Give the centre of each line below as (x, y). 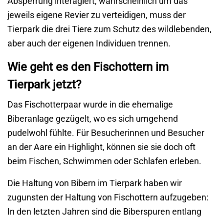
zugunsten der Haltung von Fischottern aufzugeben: (108, 197)
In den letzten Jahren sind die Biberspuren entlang (104, 212)
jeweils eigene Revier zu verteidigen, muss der (97, 15)
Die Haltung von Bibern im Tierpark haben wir (95, 183)
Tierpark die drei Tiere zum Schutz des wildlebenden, (109, 29)
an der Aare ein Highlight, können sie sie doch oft (101, 147)
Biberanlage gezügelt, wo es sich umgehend (93, 119)
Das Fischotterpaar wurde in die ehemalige (90, 105)
